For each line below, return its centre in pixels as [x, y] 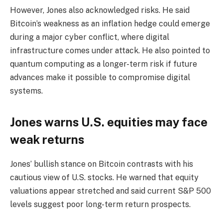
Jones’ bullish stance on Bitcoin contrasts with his [102, 164]
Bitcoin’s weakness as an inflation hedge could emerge [110, 23]
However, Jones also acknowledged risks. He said [100, 10]
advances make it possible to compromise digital [100, 77]
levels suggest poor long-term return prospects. [100, 204]
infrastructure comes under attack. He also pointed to [110, 50]
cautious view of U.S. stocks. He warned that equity [104, 177]
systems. [26, 91]
